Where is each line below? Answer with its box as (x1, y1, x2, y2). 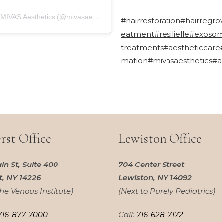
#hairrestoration (121, 15, 180, 25)
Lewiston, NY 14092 (118, 172, 192, 182)
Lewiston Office (118, 130, 202, 147)
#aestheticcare (164, 42, 220, 52)
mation (121, 55, 148, 65)
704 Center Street (118, 159, 184, 169)
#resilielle (154, 29, 189, 39)
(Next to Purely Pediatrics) (118, 186, 215, 196)
